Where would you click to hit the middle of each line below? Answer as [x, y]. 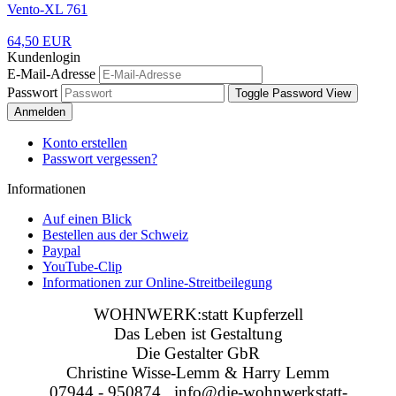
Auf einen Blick [87, 219]
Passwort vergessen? [100, 159]
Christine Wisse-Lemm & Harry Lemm [198, 373]
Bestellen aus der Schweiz [115, 235]
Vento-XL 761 [47, 10]
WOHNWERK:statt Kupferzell [198, 315]
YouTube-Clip [82, 267]
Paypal [61, 251]
